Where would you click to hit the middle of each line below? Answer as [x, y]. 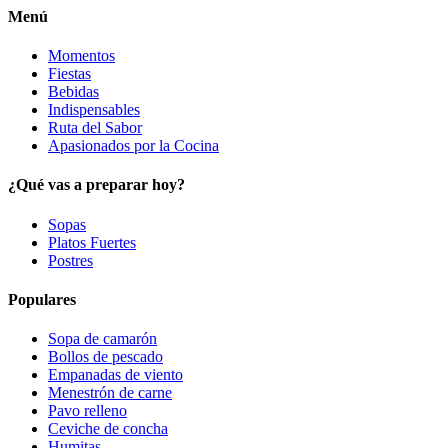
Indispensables [94, 110]
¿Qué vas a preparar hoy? [96, 185]
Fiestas [69, 74]
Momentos [81, 56]
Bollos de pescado [105, 357]
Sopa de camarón [102, 339]
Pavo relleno [87, 411]
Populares [42, 299]
